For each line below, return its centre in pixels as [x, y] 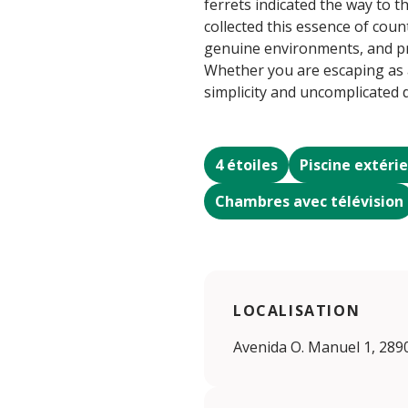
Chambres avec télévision [309, 202]
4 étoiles [246, 165]
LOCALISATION [297, 311]
